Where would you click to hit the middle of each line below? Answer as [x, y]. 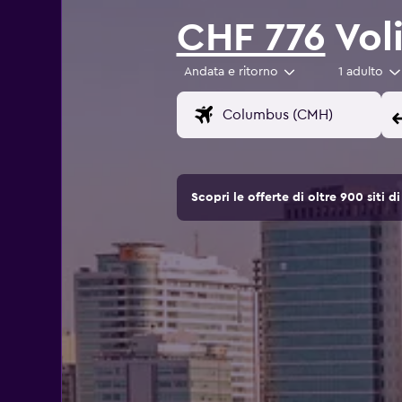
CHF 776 [251, 38]
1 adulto [361, 72]
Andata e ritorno [231, 72]
